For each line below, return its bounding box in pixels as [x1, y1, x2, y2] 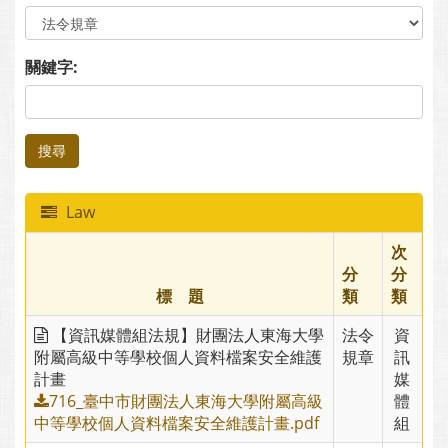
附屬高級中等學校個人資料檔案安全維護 [34, 345, 322, 368]
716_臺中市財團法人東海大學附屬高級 [49, 389, 323, 412]
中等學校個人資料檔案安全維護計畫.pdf [34, 411, 319, 434]
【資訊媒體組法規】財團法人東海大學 [48, 323, 324, 346]
